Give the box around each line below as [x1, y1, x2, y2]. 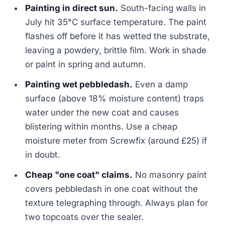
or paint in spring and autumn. [25, 59, 146, 70]
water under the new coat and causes [25, 107, 179, 118]
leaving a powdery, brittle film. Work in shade [25, 45, 207, 56]
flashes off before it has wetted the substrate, [25, 31, 210, 42]
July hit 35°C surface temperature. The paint [25, 17, 207, 28]
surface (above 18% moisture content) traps [25, 93, 204, 104]
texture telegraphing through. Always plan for [25, 198, 208, 208]
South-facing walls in [118, 3, 206, 14]
